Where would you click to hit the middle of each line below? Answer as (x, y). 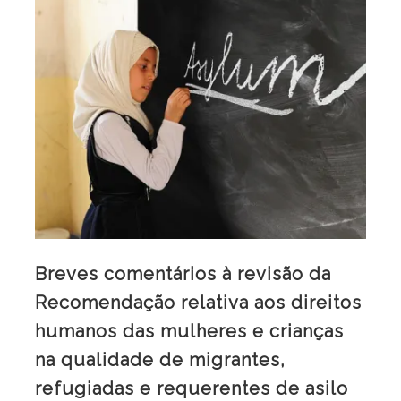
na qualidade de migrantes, (160, 359)
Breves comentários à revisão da (183, 273)
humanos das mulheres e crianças (189, 331)
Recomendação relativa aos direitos (198, 302)
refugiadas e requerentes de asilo (192, 388)
